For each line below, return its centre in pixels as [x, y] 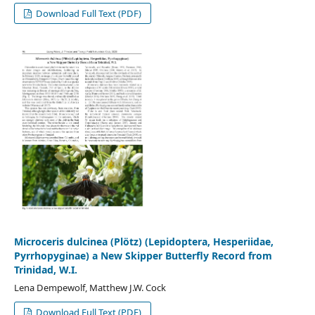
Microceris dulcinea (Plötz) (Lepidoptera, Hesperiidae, [143, 241]
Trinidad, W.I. [45, 269]
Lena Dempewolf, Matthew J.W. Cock [90, 287]
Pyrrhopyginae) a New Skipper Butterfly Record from [143, 255]
